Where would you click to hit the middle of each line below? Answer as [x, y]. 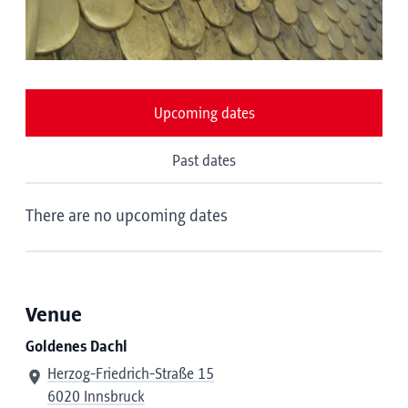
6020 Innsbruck [96, 397]
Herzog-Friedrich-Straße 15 [131, 374]
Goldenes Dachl [76, 347]
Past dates [204, 161]
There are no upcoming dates [127, 217]
